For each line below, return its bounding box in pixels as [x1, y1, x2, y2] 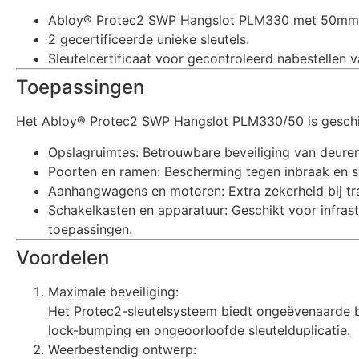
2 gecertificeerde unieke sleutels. [48, 31, 249, 48]
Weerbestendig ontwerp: [48, 341, 196, 357]
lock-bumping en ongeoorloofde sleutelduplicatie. [48, 321, 350, 338]
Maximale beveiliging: [48, 283, 179, 300]
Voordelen [16, 245, 109, 269]
